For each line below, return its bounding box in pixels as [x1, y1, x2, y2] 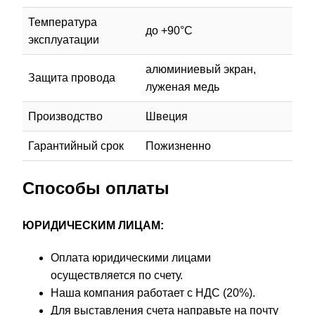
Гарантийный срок [28, 139, 124, 152]
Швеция [146, 110, 188, 122]
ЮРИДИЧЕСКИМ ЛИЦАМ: [22, 219, 164, 231]
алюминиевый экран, [146, 63, 256, 75]
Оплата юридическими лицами [51, 252, 211, 264]
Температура [28, 15, 97, 28]
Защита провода [28, 71, 115, 84]
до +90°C [146, 24, 193, 37]
